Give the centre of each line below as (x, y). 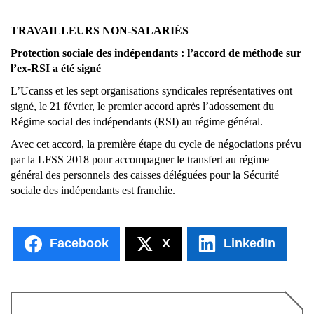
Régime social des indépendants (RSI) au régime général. (137, 121)
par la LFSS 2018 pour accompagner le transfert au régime (140, 159)
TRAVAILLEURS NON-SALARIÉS (100, 30)
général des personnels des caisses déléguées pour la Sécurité (145, 175)
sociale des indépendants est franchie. (93, 190)
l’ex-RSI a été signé (56, 68)
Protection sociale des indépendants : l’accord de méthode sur (156, 53)
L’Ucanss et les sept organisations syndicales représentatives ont (151, 90)
